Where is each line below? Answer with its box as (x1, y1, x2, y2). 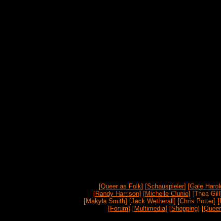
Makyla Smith (86, 197, 125, 205)
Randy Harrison (95, 190, 139, 197)
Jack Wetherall (131, 197, 174, 205)
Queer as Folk (101, 183, 141, 190)
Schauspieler (147, 183, 184, 190)
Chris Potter (180, 197, 214, 205)
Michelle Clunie (145, 190, 188, 197)
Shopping (171, 205, 198, 212)
